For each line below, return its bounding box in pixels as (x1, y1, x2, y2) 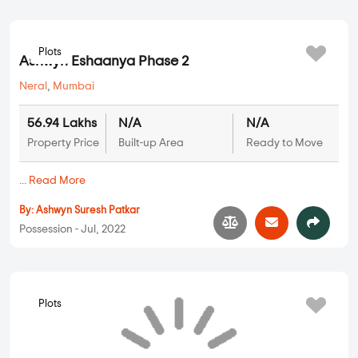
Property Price (27, 286, 99, 298)
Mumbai (53, 229, 94, 241)
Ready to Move (245, 286, 323, 298)
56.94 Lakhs (27, 265, 97, 279)
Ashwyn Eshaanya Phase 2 (19, 203, 189, 218)
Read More (29, 324, 86, 336)
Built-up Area (117, 286, 184, 298)
